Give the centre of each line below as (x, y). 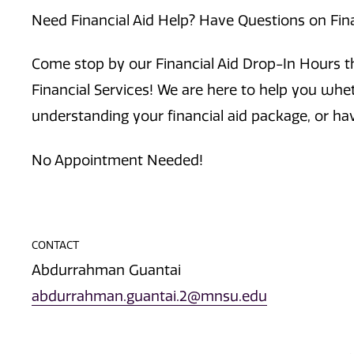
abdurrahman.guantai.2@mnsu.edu (149, 297)
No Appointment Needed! (117, 160)
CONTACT (55, 245)
